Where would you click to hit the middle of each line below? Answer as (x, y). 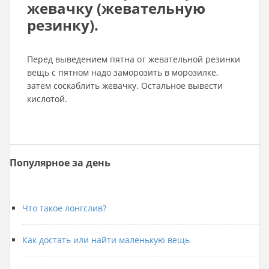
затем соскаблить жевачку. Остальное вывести (125, 86)
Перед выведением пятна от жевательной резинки (134, 59)
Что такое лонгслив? (64, 208)
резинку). (63, 25)
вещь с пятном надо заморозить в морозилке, (122, 72)
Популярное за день (60, 163)
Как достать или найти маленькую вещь (106, 240)
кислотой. (47, 99)
